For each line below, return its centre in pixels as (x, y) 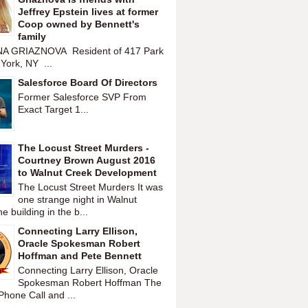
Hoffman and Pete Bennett (80, 255)
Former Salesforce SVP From (82, 97)
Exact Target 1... (53, 109)
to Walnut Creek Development (87, 173)
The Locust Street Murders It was (90, 187)
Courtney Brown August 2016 (87, 161)
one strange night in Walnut (77, 199)
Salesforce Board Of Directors (88, 83)
